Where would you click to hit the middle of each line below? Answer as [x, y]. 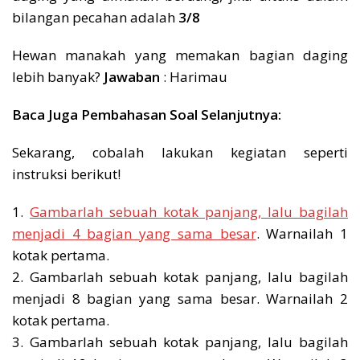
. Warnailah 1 [302, 233]
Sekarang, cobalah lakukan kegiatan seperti [180, 152]
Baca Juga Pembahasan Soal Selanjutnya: [147, 114]
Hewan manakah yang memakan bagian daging [180, 55]
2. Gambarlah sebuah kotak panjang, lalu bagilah [180, 276]
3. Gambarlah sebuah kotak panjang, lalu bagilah [180, 342]
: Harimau [194, 76]
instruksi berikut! [66, 174]
